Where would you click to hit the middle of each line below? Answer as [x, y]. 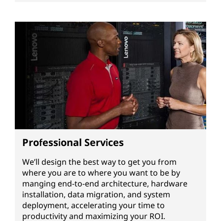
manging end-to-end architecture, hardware [105, 183]
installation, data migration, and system [96, 194]
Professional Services [73, 142]
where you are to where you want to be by [101, 172]
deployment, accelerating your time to [93, 205]
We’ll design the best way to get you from [99, 162]
